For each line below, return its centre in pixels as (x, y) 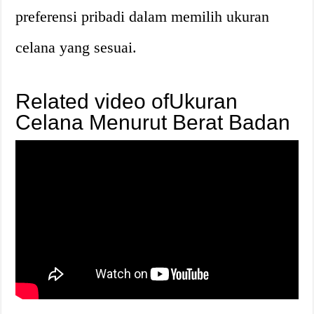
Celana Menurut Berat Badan (153, 122)
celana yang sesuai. (76, 47)
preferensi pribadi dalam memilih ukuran (143, 16)
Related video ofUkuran (127, 101)
